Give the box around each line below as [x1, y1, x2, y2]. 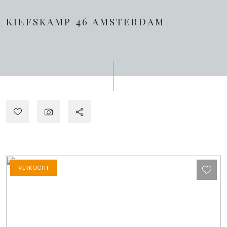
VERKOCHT [18, 164, 49, 172]
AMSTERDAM [92, 15, 165, 28]
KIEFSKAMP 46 [6, 15, 92, 28]
